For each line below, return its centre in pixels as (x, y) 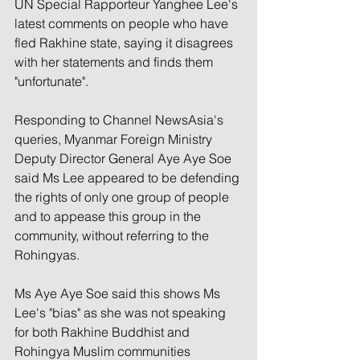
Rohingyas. (47, 254)
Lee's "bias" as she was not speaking (122, 312)
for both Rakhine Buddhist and (104, 331)
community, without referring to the (113, 235)
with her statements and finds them (115, 61)
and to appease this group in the (109, 216)
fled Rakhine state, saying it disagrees (125, 42)
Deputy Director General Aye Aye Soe (125, 158)
